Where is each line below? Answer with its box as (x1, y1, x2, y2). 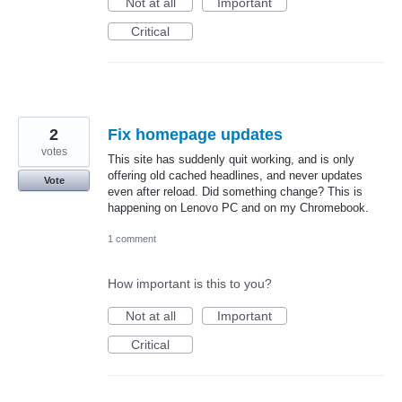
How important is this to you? (108, 276, 272, 292)
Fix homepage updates (108, 126, 283, 144)
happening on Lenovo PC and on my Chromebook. (108, 201, 369, 215)
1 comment (108, 233, 156, 245)
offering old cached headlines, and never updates (108, 169, 363, 183)
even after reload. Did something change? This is (108, 185, 363, 199)
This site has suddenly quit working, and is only (108, 153, 354, 167)
